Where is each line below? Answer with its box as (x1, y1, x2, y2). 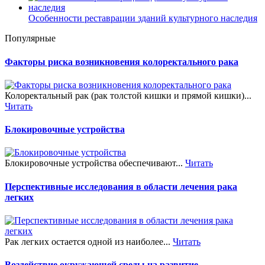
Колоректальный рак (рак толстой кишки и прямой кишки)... (5, 90, 251, 101)
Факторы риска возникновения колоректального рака (5, 56, 238, 67)
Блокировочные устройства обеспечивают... (5, 158, 185, 169)
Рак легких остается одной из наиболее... (5, 236, 173, 247)
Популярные (5, 33, 56, 44)
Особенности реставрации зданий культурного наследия (28, 13, 257, 24)
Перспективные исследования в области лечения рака (5, 181, 237, 192)
